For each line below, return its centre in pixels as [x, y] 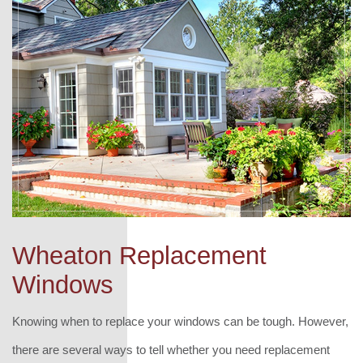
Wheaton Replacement [139, 255]
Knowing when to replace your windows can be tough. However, [180, 321]
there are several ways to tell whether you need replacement [171, 349]
